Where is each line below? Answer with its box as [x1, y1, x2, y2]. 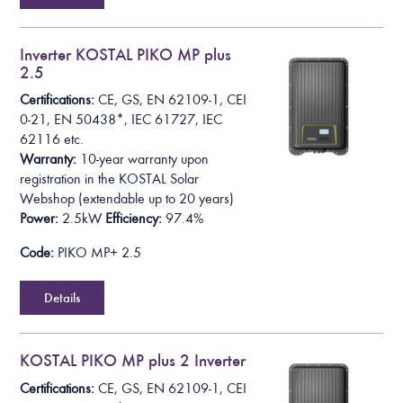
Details [44, 290, 81, 307]
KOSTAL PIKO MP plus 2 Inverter [20, 350, 246, 372]
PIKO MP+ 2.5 [54, 245, 142, 262]
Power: [20, 210, 59, 228]
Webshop [20, 191, 76, 208]
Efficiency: [105, 210, 163, 228]
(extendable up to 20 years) [75, 191, 235, 208]
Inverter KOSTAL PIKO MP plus [20, 43, 232, 65]
